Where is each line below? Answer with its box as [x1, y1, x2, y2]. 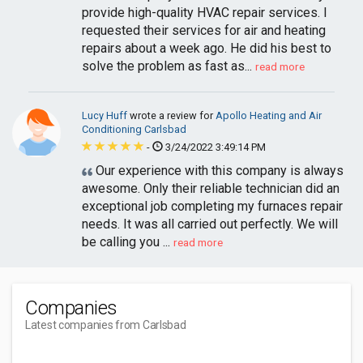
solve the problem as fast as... [82, 58, 252, 74]
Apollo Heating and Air [216, 109, 322, 122]
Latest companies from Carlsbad [25, 318, 186, 331]
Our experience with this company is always [92, 163, 344, 178]
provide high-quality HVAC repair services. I [82, 5, 327, 20]
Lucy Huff [82, 109, 130, 122]
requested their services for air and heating [82, 23, 326, 38]
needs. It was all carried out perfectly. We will [82, 216, 338, 232]
